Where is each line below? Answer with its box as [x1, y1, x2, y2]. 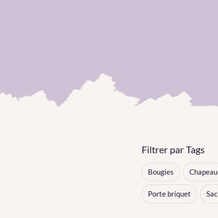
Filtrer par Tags [142, 144, 205, 155]
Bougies [148, 167, 174, 176]
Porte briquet [148, 189, 191, 198]
